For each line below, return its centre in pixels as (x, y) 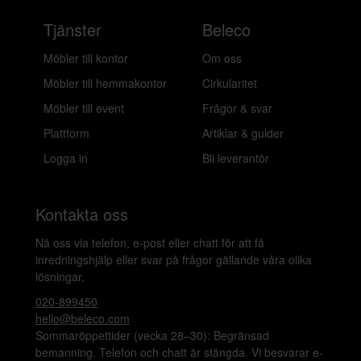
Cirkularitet (230, 83)
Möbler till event (84, 108)
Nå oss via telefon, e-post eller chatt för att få (150, 243)
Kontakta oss (82, 214)
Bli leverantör (236, 158)
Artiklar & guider (243, 133)
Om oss (222, 58)
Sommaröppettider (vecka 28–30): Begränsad (152, 335)
